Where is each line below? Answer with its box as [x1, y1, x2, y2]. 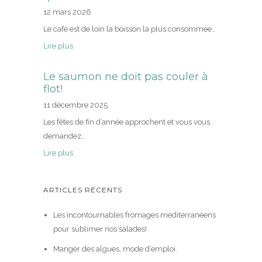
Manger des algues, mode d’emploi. [53, 244, 177, 254]
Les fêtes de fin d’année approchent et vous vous [43, 118, 210, 127]
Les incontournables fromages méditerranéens [53, 211, 216, 220]
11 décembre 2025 [43, 101, 108, 110]
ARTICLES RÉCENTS [43, 185, 122, 195]
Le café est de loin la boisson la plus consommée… [43, 25, 216, 34]
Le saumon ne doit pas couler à [43, 70, 208, 84]
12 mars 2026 [43, 8, 91, 17]
